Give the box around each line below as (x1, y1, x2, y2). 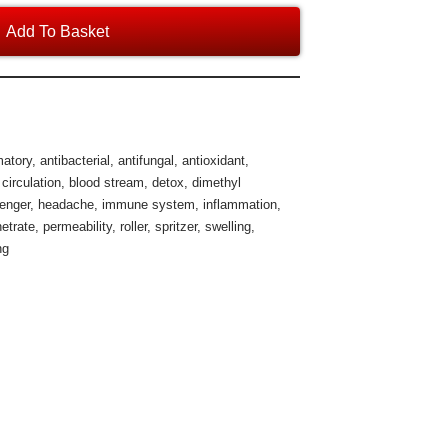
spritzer (155, 219, 198, 234)
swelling (205, 219, 252, 234)
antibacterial (40, 153, 111, 168)
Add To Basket (6, 23, 110, 40)
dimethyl (192, 175, 242, 190)
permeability (43, 219, 113, 234)
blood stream (69, 175, 145, 190)
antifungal (118, 153, 175, 168)
